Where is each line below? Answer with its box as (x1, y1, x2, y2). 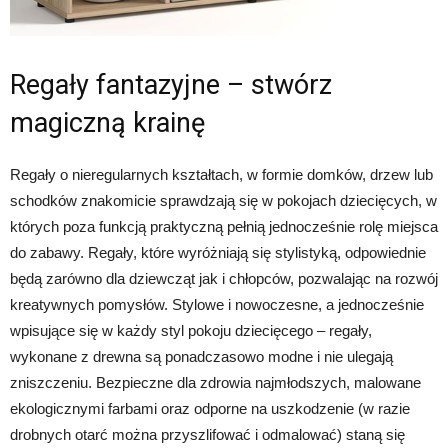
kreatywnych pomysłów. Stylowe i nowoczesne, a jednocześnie (10, 295, 424, 313)
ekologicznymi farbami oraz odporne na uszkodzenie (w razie (10, 399, 410, 417)
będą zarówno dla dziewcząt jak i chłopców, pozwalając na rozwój (10, 269, 438, 287)
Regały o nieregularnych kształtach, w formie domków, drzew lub (10, 165, 433, 183)
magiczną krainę (10, 106, 205, 139)
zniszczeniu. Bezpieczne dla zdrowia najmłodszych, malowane (10, 373, 421, 391)
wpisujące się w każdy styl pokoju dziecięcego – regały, (10, 321, 372, 339)
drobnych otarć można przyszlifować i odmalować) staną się (10, 425, 405, 443)
